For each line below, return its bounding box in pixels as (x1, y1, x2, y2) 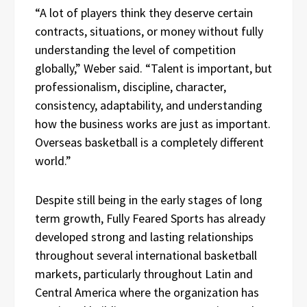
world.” (35, 152, 71, 169)
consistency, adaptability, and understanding (35, 97, 262, 113)
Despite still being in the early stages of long (35, 191, 262, 208)
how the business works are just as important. (35, 115, 271, 132)
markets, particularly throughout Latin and (35, 265, 253, 282)
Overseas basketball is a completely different (35, 134, 264, 150)
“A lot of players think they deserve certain (35, 4, 253, 21)
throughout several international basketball (35, 247, 257, 263)
